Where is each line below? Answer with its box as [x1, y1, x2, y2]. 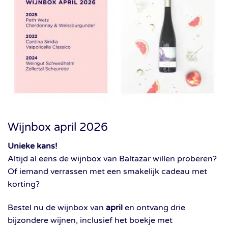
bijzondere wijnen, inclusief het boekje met [8, 215, 173, 225]
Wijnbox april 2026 [8, 120, 108, 134]
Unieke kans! [8, 141, 58, 152]
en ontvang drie [123, 202, 185, 213]
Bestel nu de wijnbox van [8, 202, 106, 213]
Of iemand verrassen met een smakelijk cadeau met [8, 166, 207, 177]
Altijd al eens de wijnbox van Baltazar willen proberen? [8, 154, 217, 164]
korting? [8, 179, 40, 190]
